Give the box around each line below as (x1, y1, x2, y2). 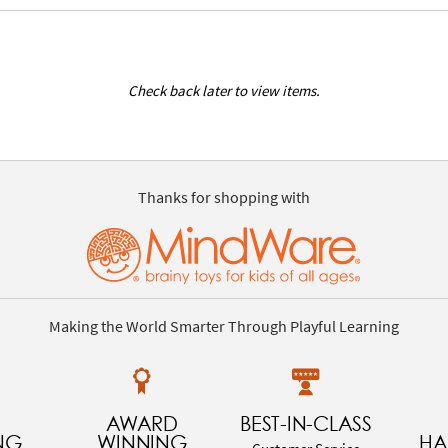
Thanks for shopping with (138, 187, 310, 208)
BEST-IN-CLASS (240, 411, 372, 435)
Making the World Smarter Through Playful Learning (49, 315, 399, 336)
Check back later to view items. (128, 80, 320, 100)
